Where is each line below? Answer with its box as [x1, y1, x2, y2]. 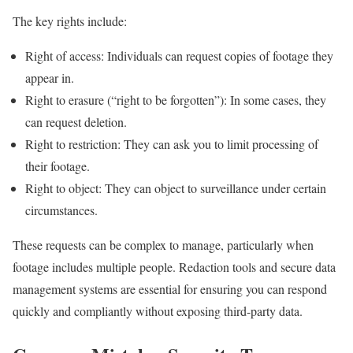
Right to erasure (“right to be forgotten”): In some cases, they [25, 91, 326, 108]
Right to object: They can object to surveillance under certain [25, 179, 326, 196]
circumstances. [25, 201, 98, 218]
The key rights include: [13, 12, 127, 29]
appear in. [25, 69, 74, 86]
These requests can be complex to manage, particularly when [13, 236, 314, 253]
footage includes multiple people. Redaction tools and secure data [13, 258, 336, 275]
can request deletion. [25, 113, 127, 130]
